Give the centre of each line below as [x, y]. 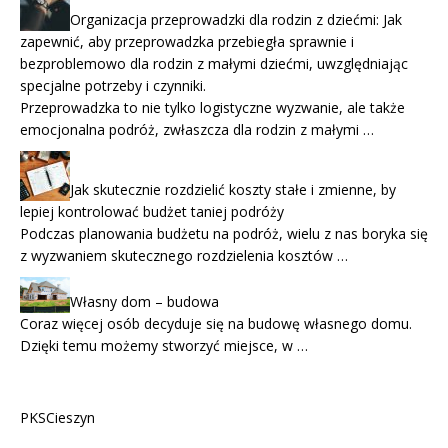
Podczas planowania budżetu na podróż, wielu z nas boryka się [224, 234]
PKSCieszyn [57, 417]
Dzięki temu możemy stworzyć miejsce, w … [164, 345]
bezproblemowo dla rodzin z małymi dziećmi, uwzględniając [214, 64]
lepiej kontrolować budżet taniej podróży [152, 212]
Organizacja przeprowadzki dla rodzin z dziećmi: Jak [236, 20]
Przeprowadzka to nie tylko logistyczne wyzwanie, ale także [212, 108]
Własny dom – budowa [144, 301]
